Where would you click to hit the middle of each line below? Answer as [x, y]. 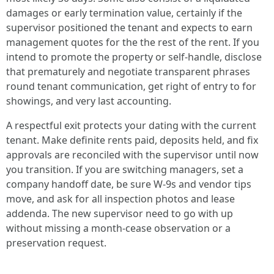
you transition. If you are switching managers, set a [125, 169]
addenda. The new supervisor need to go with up [120, 213]
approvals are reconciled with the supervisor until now [132, 155]
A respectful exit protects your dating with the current [131, 125]
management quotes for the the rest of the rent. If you [133, 42]
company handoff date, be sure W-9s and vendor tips [129, 184]
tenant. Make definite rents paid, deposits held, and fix [132, 140]
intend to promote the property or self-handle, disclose [134, 57]
